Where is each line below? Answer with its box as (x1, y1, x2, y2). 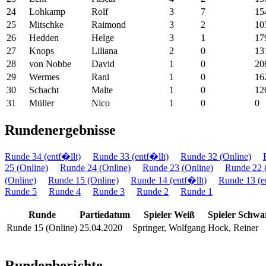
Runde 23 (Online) (142, 163, 213, 173)
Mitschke (29, 19, 64, 30)
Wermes (29, 71, 59, 82)
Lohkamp (29, 6, 65, 17)
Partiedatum (80, 210, 130, 220)
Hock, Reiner (208, 223, 258, 233)
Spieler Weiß (143, 210, 195, 220)
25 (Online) (5, 163, 48, 173)
